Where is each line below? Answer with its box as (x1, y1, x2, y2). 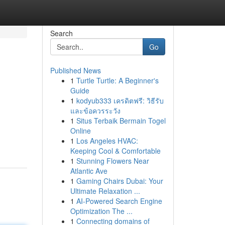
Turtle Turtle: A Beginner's (76, 75, 159, 85)
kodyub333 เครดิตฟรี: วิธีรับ (76, 95, 164, 105)
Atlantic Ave (70, 166, 107, 176)
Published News (50, 65, 101, 75)
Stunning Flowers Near (76, 156, 149, 166)
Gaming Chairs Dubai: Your (76, 176, 163, 186)
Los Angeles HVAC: (76, 136, 138, 146)
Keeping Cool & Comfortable (70, 146, 161, 156)
